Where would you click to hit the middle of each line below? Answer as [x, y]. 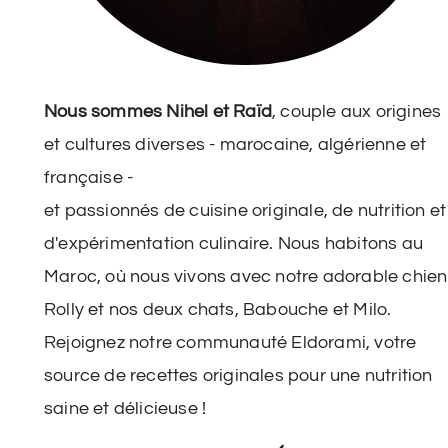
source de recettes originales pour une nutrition [238, 376]
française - [89, 178]
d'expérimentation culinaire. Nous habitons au [234, 244]
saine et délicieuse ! [125, 409]
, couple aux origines [357, 112]
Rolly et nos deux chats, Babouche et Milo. [218, 310]
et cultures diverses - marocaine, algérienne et [235, 145]
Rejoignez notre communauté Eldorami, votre [230, 343]
